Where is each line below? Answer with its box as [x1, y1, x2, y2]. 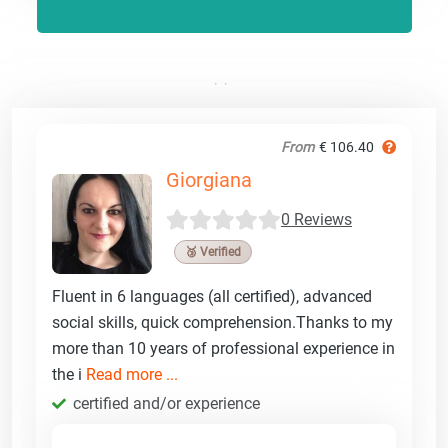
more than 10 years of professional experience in [52, 338, 395, 358]
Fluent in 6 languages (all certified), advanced [52, 286, 372, 306]
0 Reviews [281, 210, 352, 230]
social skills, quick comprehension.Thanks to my [52, 312, 393, 332]
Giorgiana [166, 167, 252, 192]
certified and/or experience [73, 393, 260, 413]
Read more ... [86, 364, 178, 384]
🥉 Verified [185, 244, 241, 259]
